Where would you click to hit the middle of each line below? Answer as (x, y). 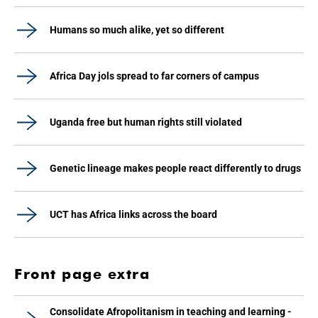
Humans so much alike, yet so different (137, 30)
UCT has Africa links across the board (133, 214)
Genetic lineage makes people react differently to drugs (175, 168)
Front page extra (82, 274)
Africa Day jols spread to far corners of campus (154, 76)
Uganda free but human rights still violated (146, 122)
